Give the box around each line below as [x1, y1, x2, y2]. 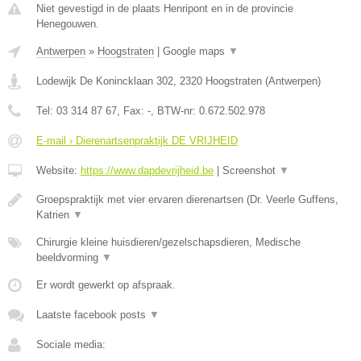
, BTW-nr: [151, 104, 199, 117]
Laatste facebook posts [36, 308, 149, 321]
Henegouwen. [36, 17, 99, 30]
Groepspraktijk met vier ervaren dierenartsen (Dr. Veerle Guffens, [36, 193, 338, 205]
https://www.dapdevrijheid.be [81, 164, 214, 176]
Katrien [36, 208, 73, 221]
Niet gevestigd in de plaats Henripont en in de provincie [36, 2, 293, 15]
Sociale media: [36, 338, 106, 351]
